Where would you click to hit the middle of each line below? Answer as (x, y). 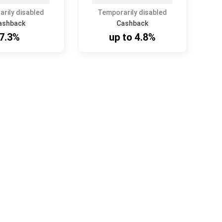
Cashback (132, 23)
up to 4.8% (132, 37)
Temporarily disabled (132, 12)
